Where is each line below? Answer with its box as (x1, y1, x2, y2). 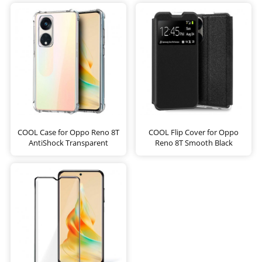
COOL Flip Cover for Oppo (149, 126, 239, 137)
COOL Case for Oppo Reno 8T (18, 126, 119, 137)
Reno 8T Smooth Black (154, 137, 233, 148)
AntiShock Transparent (29, 137, 108, 148)
